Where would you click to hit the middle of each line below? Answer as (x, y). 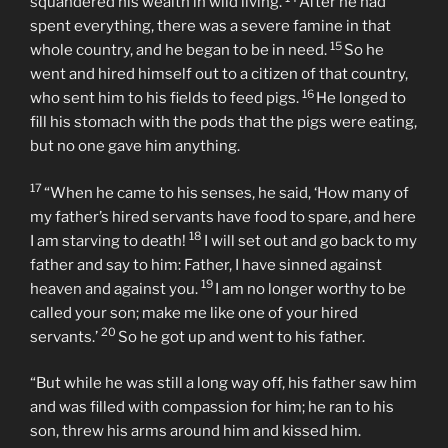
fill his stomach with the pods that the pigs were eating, (223, 219)
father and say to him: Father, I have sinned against (206, 361)
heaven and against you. (115, 385)
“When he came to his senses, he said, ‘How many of (226, 289)
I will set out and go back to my (310, 337)
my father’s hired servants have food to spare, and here (223, 313)
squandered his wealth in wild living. (157, 99)
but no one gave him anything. (135, 243)
